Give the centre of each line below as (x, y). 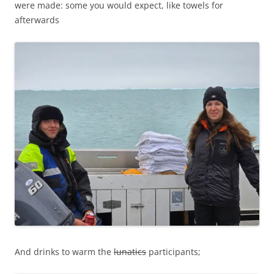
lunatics (130, 251)
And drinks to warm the (64, 251)
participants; (173, 251)
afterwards (37, 20)
